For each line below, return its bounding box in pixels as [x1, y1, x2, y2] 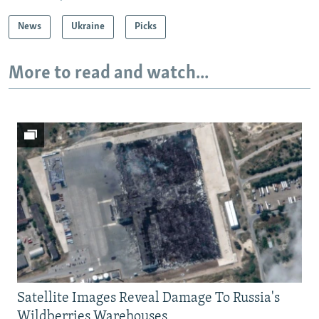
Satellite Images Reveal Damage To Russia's [17, 291, 280, 306]
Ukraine [71, 21, 105, 32]
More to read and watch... [9, 63, 209, 83]
